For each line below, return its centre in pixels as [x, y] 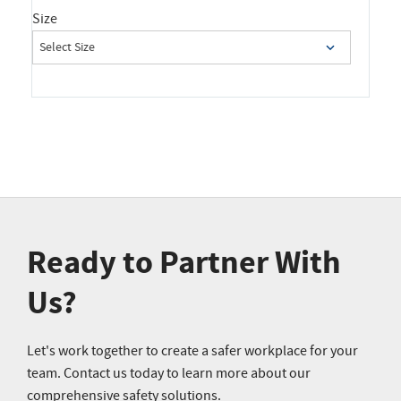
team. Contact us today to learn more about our [169, 373]
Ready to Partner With [184, 263]
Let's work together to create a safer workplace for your [192, 351]
